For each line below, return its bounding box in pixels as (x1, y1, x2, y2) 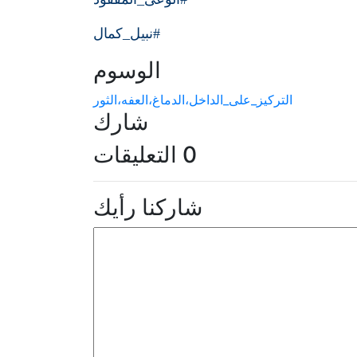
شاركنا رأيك (93, 193, 202, 221)
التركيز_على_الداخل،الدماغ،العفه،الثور (93, 91, 292, 108)
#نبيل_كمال (93, 25, 160, 41)
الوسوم (93, 56, 161, 84)
